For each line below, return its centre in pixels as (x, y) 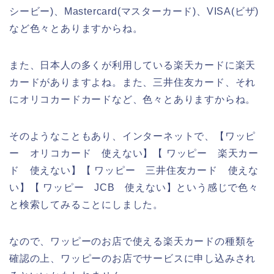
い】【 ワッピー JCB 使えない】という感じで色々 (134, 187)
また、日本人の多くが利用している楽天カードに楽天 (133, 65)
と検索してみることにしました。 (86, 204)
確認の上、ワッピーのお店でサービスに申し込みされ (133, 258)
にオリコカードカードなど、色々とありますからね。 (133, 99)
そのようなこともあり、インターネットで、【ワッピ (133, 136)
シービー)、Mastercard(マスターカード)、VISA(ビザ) (134, 11)
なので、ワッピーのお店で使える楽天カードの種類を (133, 241)
